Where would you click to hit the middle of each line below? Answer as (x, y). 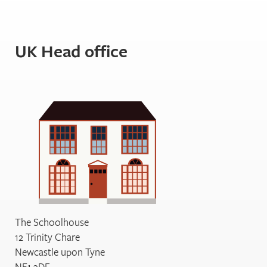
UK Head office (71, 51)
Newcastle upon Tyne (60, 252)
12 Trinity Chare (47, 237)
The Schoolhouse (52, 222)
